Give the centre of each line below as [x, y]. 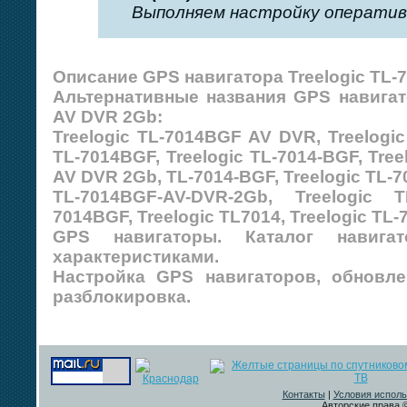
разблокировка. [122, 296]
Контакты [303, 394]
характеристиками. [136, 256]
